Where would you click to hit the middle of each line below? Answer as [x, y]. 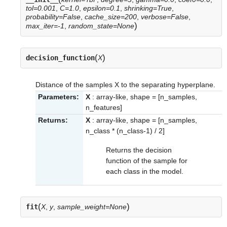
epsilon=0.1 [102, 8]
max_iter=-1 [45, 26]
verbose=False [165, 17]
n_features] [104, 107]
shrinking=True [148, 8]
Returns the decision [139, 150]
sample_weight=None [92, 206]
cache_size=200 [111, 17]
